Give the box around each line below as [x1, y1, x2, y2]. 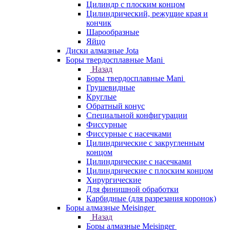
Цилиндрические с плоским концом [86, 166, 213, 175]
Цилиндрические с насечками [86, 157, 191, 166]
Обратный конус [86, 102, 145, 110]
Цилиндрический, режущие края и [86, 9, 208, 18]
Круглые [86, 92, 117, 101]
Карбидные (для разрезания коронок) [86, 194, 216, 203]
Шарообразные [86, 28, 139, 36]
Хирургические [86, 176, 141, 184]
